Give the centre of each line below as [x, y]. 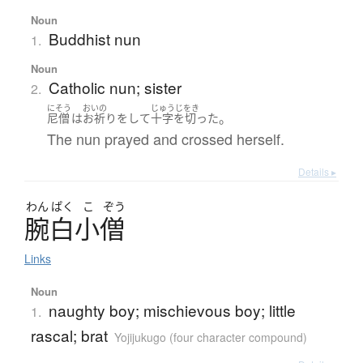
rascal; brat [69, 335]
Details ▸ [317, 172]
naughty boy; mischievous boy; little [172, 310]
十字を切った [184, 118]
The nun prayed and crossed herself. [165, 139]
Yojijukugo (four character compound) [210, 337]
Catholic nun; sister [115, 87]
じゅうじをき [175, 107]
